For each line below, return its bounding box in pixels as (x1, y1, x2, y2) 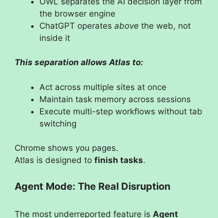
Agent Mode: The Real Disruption (15, 180, 170, 192)
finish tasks (94, 155, 143, 165)
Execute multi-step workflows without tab (39, 106, 202, 116)
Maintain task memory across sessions (39, 94, 191, 104)
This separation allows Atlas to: (15, 57, 143, 68)
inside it (39, 33, 70, 43)
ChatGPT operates (39, 20, 114, 31)
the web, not (139, 20, 191, 31)
